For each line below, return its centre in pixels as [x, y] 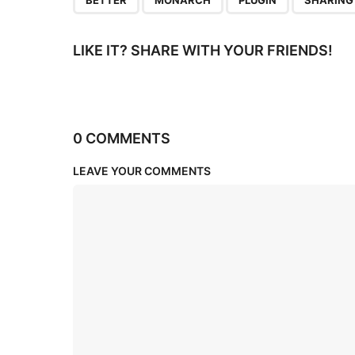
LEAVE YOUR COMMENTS [142, 171]
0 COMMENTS [122, 139]
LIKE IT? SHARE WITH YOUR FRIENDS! [203, 51]
